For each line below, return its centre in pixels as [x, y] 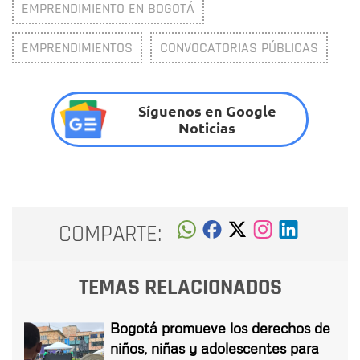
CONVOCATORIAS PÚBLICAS [239, 47]
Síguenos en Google [207, 111]
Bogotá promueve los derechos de [220, 328]
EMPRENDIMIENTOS [77, 47]
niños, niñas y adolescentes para [215, 348]
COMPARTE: [110, 234]
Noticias [207, 128]
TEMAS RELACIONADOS [180, 288]
